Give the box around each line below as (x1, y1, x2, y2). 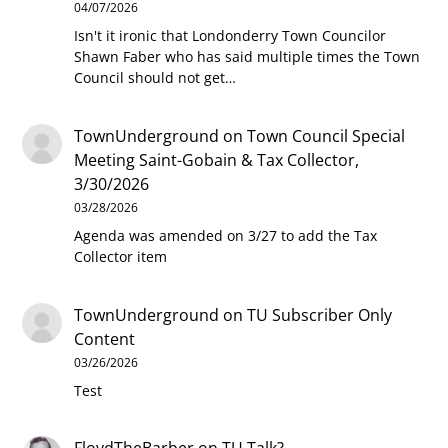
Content (74, 327, 136, 350)
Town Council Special (247, 124, 406, 147)
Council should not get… (74, 68, 237, 88)
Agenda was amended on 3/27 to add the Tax (74, 225, 378, 245)
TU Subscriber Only (247, 303, 393, 326)
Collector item (74, 246, 168, 266)
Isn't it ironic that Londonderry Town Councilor (74, 26, 387, 46)
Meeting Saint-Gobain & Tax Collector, (74, 148, 360, 171)
